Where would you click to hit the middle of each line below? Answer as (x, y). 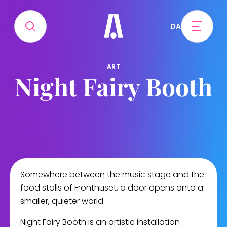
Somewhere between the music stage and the (112, 175)
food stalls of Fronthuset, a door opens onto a (112, 188)
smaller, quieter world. (63, 201)
